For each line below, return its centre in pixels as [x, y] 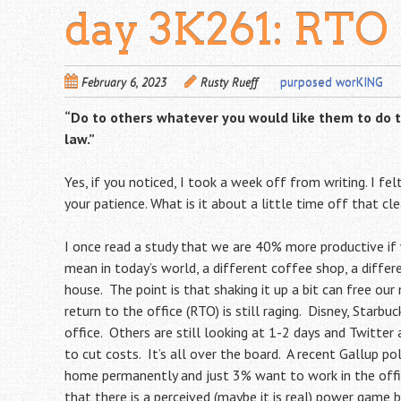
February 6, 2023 [124, 82]
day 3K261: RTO [226, 29]
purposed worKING [332, 82]
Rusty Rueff [229, 82]
